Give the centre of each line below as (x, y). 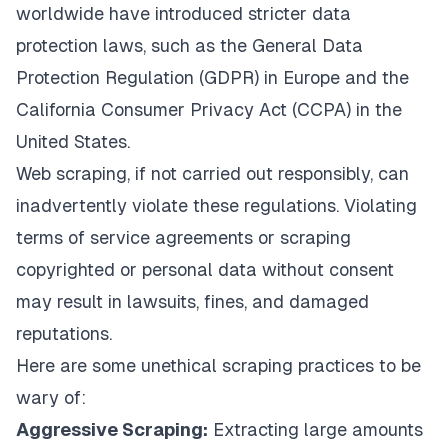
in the (376, 110)
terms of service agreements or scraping (183, 238)
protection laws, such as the (134, 46)
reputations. (64, 334)
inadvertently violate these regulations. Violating (216, 206)
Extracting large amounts (315, 430)
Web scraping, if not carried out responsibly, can (212, 174)
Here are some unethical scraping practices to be (218, 366)
